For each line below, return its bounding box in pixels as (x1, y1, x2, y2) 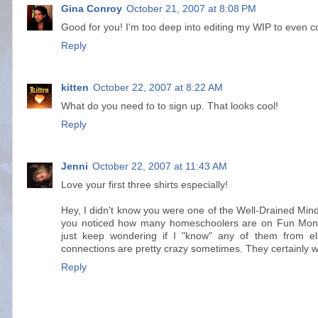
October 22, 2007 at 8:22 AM (93, 82, 223, 94)
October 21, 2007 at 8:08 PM (126, 4, 256, 15)
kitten (61, 82, 89, 94)
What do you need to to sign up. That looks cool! (61, 101, 278, 112)
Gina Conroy (61, 4, 122, 15)
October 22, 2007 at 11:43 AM (92, 161, 227, 172)
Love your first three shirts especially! (61, 180, 228, 191)
